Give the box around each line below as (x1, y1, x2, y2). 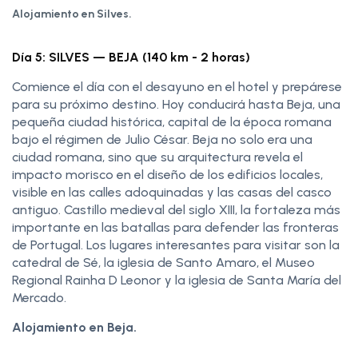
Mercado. (12, 289, 66, 305)
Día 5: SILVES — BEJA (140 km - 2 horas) (12, 49, 250, 65)
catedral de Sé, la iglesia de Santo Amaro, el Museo (12, 254, 315, 270)
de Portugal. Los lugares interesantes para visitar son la (12, 237, 340, 253)
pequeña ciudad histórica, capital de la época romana (12, 113, 332, 129)
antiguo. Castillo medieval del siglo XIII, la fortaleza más (12, 201, 340, 217)
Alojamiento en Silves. (12, 6, 132, 21)
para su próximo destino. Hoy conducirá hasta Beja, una (12, 96, 340, 112)
